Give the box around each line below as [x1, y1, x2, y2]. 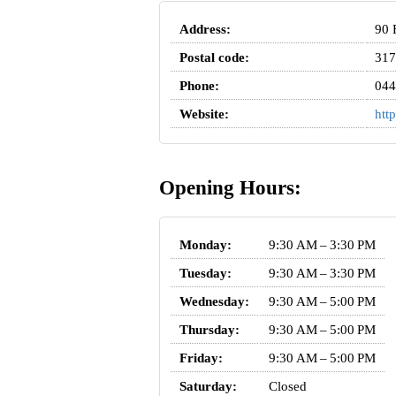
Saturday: [179, 378, 237, 393]
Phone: [179, 79, 219, 94]
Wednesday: [179, 293, 249, 308]
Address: [179, 22, 231, 37]
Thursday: [179, 322, 240, 337]
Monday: [179, 237, 232, 252]
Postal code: [179, 50, 249, 65]
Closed [268, 378, 307, 393]
